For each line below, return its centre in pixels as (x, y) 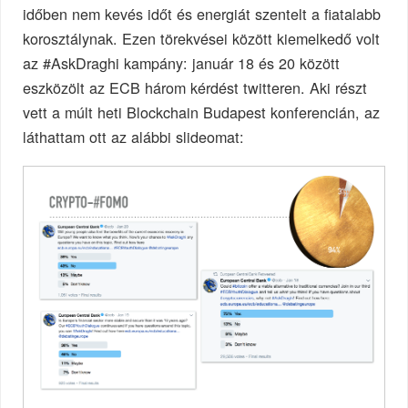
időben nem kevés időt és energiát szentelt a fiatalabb (202, 14)
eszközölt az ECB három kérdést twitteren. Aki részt (195, 88)
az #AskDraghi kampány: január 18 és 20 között (182, 63)
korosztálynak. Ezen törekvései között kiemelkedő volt (202, 39)
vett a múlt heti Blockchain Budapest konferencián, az (202, 112)
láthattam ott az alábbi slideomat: (134, 137)
